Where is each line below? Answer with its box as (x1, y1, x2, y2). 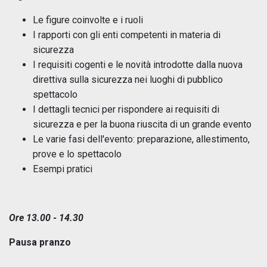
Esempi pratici (33, 163, 92, 175)
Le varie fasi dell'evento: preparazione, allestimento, (33, 133, 250, 145)
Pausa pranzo (9, 236, 71, 248)
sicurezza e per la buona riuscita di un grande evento (33, 118, 252, 130)
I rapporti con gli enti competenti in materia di (33, 29, 221, 41)
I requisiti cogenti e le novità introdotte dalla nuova (33, 58, 243, 70)
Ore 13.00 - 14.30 (9, 212, 83, 223)
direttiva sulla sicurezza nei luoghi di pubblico (33, 73, 223, 85)
